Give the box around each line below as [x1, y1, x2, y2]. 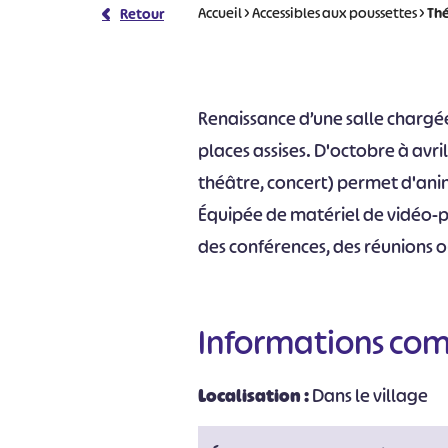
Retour [120, 4, 164, 23]
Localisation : [198, 384, 313, 408]
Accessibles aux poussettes [252, 3, 418, 22]
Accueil [198, 3, 243, 22]
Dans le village [312, 384, 429, 408]
